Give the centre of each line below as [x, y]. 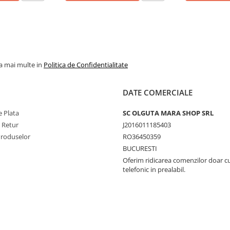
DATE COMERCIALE [158, 92]
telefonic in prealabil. [154, 169]
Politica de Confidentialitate [86, 65]
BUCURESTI [140, 148]
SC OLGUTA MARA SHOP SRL [168, 113]
